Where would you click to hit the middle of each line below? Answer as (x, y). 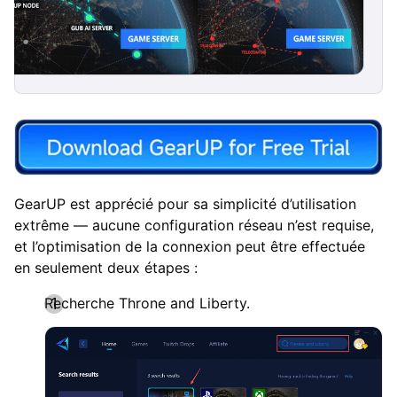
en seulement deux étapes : (106, 268)
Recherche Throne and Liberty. (147, 304)
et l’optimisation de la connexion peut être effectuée (190, 247)
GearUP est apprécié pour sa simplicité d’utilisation (185, 204)
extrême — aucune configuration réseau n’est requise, (194, 226)
